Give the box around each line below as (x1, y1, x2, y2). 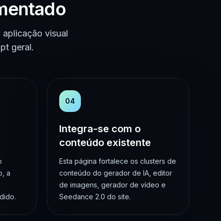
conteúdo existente (59, 136, 151, 148)
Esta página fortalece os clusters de (59, 156, 176, 165)
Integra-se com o (59, 122, 141, 135)
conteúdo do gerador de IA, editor (59, 168, 172, 177)
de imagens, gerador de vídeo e (59, 180, 166, 189)
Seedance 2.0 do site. (59, 192, 131, 201)
